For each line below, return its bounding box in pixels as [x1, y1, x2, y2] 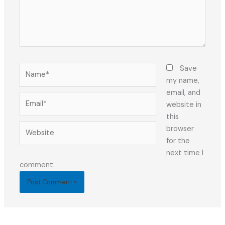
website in [166, 99, 201, 109]
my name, [166, 75, 199, 85]
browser [166, 124, 194, 134]
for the [166, 136, 190, 146]
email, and [166, 87, 200, 97]
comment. [20, 160, 55, 170]
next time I [166, 148, 203, 158]
